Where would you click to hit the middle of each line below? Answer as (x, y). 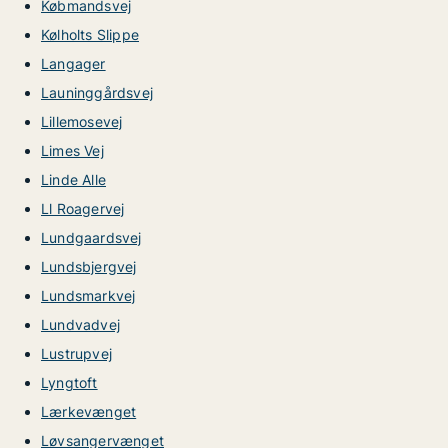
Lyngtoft (69, 382)
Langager (73, 63)
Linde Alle (73, 179)
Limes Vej (72, 150)
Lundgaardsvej (91, 237)
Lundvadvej (80, 324)
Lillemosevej (82, 121)
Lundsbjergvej (89, 266)
